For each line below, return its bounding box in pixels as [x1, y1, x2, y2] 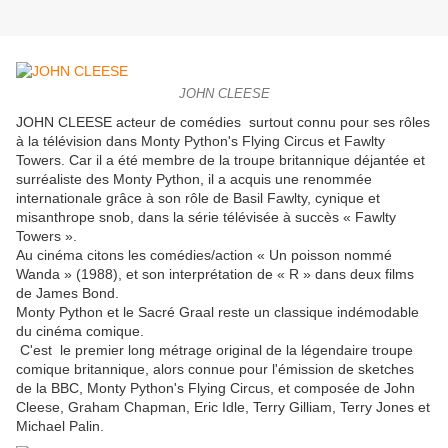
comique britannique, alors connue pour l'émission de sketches [16, 361, 414, 378]
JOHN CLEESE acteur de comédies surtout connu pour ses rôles [16, 114, 430, 131]
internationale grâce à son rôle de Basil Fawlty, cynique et [16, 190, 380, 207]
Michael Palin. [16, 418, 108, 435]
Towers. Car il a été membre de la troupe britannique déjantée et [16, 152, 425, 169]
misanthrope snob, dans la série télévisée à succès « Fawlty [16, 209, 396, 226]
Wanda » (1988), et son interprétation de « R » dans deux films [16, 266, 414, 283]
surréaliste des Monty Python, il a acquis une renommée [16, 171, 372, 188]
